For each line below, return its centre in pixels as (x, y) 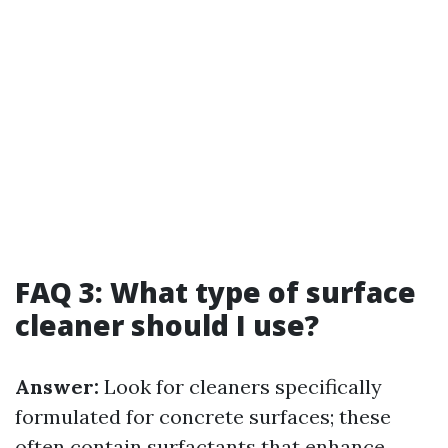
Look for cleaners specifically (240, 386)
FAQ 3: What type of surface (215, 292)
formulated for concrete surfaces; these (203, 416)
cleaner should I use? (167, 325)
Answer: (57, 386)
